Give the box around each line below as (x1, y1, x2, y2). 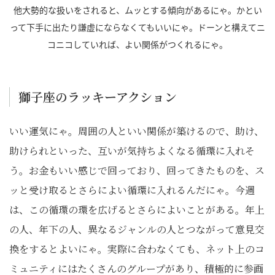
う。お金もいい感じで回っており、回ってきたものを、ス (9, 163, 265, 177)
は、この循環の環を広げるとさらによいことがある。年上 (9, 202, 265, 217)
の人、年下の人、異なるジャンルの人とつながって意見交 (9, 222, 265, 236)
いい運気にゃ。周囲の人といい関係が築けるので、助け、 (9, 123, 264, 138)
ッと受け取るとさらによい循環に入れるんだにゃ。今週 (9, 182, 255, 197)
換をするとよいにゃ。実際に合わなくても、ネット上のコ (9, 241, 265, 256)
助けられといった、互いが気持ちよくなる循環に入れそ (9, 143, 255, 158)
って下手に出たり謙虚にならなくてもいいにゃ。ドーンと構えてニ (10, 20, 265, 33)
